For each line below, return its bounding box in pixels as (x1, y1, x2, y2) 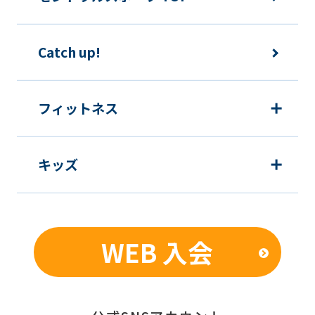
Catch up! (37, 41, 101, 62)
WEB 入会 (101, 233, 214, 270)
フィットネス (37, 98, 118, 118)
